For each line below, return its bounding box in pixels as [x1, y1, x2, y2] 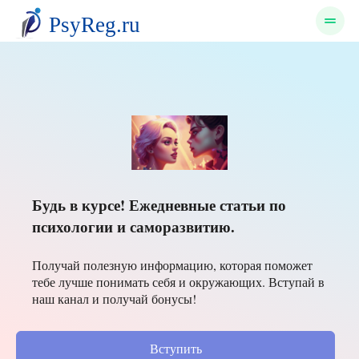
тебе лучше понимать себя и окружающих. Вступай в [32, 273, 325, 290]
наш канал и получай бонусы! [32, 290, 196, 307]
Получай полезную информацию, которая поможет [32, 256, 313, 273]
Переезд [16, 181, 105, 207]
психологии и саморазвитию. [32, 216, 235, 237]
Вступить [149, 340, 202, 357]
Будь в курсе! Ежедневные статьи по [32, 194, 286, 216]
